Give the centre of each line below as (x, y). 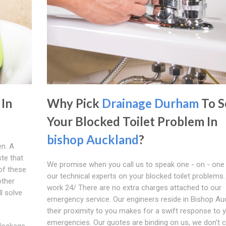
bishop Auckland (93, 139)
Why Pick (74, 103)
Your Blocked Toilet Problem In (132, 121)
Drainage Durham (150, 103)
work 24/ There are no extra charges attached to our (134, 187)
